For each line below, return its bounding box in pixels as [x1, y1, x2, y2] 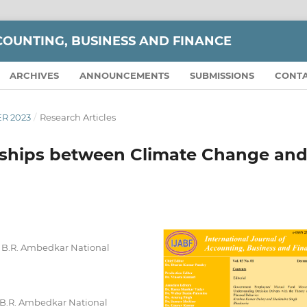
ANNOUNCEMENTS [79, 69, 170, 81]
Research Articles [39, 111, 116, 123]
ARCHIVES [10, 69, 60, 81]
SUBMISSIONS [190, 69, 255, 81]
